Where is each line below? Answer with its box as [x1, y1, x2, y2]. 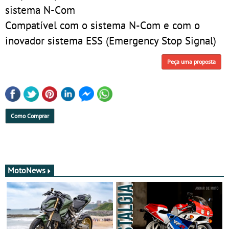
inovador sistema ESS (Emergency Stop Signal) [5, 33, 216, 48]
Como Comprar [11, 111, 49, 120]
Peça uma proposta [167, 58, 216, 66]
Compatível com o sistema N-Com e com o [5, 17, 200, 32]
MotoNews [8, 165, 45, 175]
